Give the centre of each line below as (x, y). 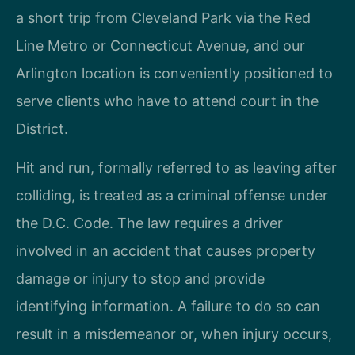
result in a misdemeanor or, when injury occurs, (174, 334)
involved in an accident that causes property (166, 251)
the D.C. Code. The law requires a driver (149, 223)
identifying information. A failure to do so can (168, 307)
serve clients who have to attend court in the (167, 101)
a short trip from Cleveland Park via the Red (163, 17)
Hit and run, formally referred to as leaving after (176, 168)
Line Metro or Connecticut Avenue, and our (160, 45)
